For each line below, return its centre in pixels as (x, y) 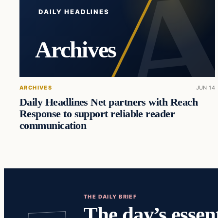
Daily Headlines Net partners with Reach (109, 102)
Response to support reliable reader (97, 114)
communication (53, 125)
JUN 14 (206, 88)
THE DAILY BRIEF (110, 197)
